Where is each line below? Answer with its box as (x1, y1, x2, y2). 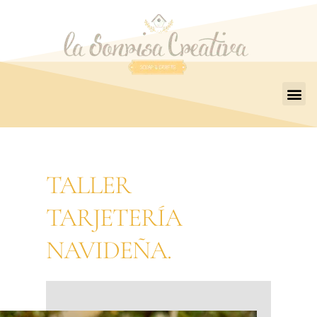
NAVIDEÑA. (45, 235, 171, 265)
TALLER (45, 170, 131, 200)
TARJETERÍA (45, 202, 182, 233)
